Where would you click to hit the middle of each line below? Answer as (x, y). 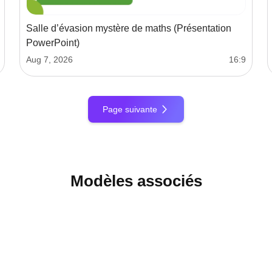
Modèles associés (136, 181)
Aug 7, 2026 (49, 60)
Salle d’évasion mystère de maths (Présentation (129, 29)
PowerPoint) (53, 43)
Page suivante (130, 110)
